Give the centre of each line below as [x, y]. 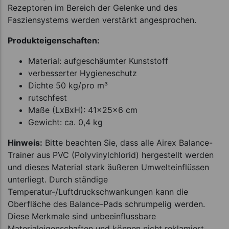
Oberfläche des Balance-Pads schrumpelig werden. [106, 204]
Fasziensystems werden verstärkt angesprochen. [102, 20]
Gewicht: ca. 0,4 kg [65, 122]
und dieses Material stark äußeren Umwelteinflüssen [108, 167]
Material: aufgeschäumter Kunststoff [98, 61]
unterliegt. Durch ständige [58, 180]
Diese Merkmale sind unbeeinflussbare [82, 216]
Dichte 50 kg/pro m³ [68, 86]
